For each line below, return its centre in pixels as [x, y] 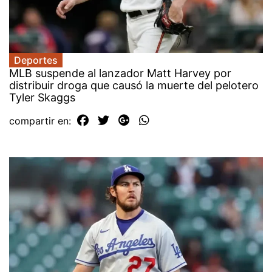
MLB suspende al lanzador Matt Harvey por [120, 73]
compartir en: [42, 121]
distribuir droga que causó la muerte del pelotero [134, 85]
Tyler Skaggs [42, 97]
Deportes [36, 60]
